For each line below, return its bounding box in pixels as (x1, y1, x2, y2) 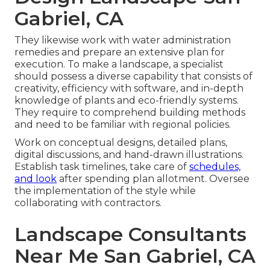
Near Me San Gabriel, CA (14, 244, 256, 268)
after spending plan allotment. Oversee (57, 173, 250, 185)
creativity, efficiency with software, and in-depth (14, 83, 243, 95)
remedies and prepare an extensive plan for (14, 46, 225, 58)
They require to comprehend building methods (14, 107, 245, 119)
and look (14, 173, 57, 185)
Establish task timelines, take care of (14, 161, 189, 173)
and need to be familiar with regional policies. (14, 119, 231, 131)
